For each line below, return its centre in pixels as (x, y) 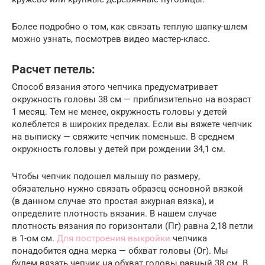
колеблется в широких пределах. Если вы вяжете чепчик (132, 125)
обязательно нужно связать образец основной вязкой (127, 189)
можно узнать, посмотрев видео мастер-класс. (111, 39)
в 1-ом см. (34, 239)
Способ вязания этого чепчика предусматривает (115, 87)
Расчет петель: (54, 69)
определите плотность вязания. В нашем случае (114, 214)
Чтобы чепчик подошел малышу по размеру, (106, 177)
